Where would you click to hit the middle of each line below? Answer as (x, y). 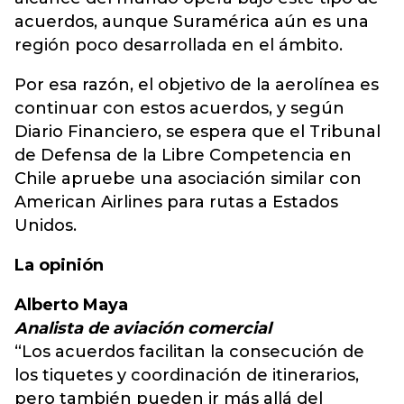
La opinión (59, 265)
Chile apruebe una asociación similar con (188, 179)
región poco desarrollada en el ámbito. (181, 45)
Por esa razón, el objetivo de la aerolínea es (197, 85)
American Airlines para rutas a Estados (176, 202)
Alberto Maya (73, 305)
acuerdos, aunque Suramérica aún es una (192, 22)
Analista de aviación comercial (145, 328)
